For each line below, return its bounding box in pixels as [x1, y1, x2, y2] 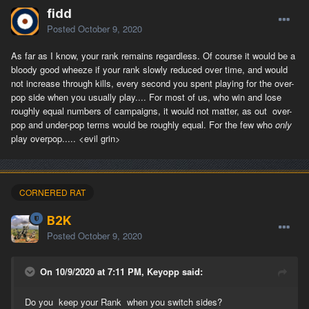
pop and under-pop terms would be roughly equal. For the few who [11, 118, 275, 132]
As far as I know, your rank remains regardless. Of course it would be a [11, 49, 295, 63]
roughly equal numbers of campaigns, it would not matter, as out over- [11, 104, 292, 118]
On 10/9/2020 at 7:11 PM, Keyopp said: [40, 264, 203, 278]
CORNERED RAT [19, 186, 86, 199]
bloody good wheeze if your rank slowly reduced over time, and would [11, 63, 288, 77]
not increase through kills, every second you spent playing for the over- [11, 77, 294, 90]
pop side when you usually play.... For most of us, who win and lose [11, 90, 281, 104]
